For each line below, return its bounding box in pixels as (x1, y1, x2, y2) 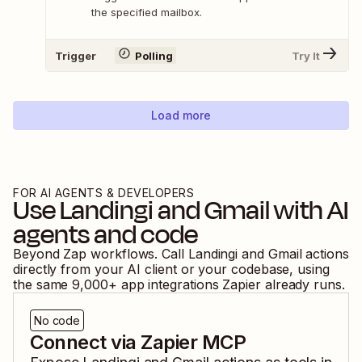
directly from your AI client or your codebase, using (13, 261, 330, 278)
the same (13, 276, 69, 293)
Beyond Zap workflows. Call (13, 246, 188, 263)
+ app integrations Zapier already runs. (107, 276, 345, 293)
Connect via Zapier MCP (30, 330, 246, 355)
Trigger (55, 48, 96, 62)
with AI (270, 191, 348, 230)
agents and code (13, 215, 198, 255)
